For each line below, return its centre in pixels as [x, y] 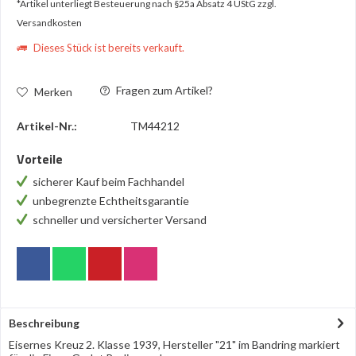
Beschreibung [44, 323]
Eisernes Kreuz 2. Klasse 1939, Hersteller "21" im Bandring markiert [174, 344]
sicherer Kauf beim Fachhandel [110, 182]
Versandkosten [49, 23]
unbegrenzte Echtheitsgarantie [112, 201]
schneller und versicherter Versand [120, 220]
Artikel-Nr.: [47, 126]
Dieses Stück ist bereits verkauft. [108, 48]
